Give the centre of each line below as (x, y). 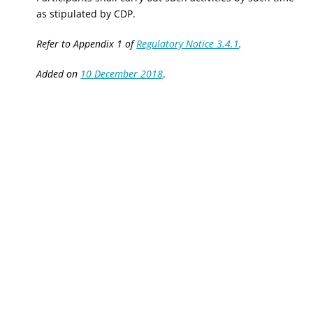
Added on (59, 74)
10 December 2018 (122, 74)
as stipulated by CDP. (86, 14)
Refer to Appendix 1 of (87, 44)
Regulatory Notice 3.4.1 (188, 44)
